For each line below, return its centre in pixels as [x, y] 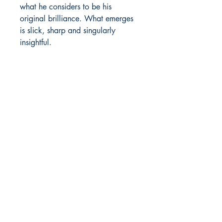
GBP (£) [67, 80]
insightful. [36, 43]
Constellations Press [79, 174]
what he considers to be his [66, 7]
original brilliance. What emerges [77, 19]
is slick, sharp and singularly [68, 31]
